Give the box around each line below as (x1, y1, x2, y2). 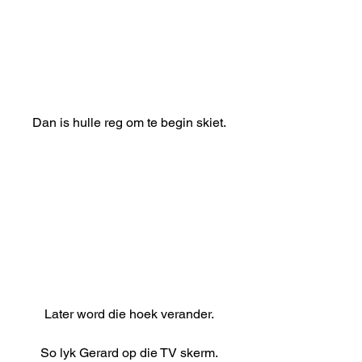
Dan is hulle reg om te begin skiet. (32, 114, 226, 130)
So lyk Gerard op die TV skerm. (40, 344, 218, 360)
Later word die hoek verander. (44, 305, 214, 322)
